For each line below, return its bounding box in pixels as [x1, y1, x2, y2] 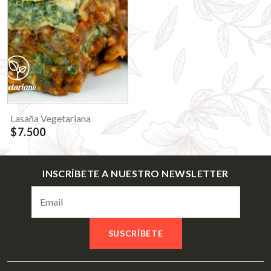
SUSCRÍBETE [108, 227, 163, 238]
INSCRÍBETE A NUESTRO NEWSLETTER [42, 168, 229, 180]
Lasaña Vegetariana [10, 112, 91, 124]
